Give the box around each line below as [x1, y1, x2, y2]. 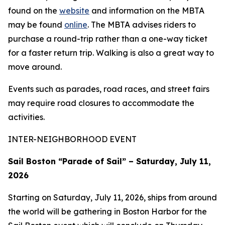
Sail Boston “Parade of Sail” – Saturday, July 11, [8, 156, 211, 166]
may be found [8, 20, 64, 30]
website [59, 6, 89, 16]
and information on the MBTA [89, 6, 204, 16]
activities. [8, 112, 47, 122]
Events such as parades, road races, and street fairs [8, 84, 209, 94]
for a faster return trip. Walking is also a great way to [8, 48, 214, 58]
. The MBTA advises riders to [87, 20, 196, 30]
